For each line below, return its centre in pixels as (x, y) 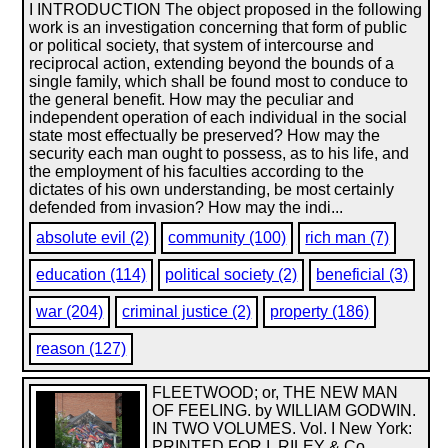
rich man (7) (347, 237)
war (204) (70, 311)
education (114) (91, 274)
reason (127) (81, 348)
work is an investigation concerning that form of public (218, 27)
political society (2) (231, 274)
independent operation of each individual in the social (218, 117)
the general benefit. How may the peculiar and (192, 99)
